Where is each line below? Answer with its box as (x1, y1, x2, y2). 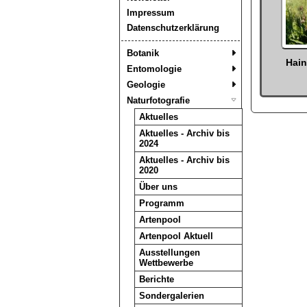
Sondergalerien (138, 291, 204, 301)
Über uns (138, 182, 177, 192)
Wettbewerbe (138, 258, 193, 268)
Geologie (126, 79, 165, 90)
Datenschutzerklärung (126, 23, 219, 33)
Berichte (138, 274, 174, 284)
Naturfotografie (126, 95, 190, 106)
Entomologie (126, 64, 182, 74)
